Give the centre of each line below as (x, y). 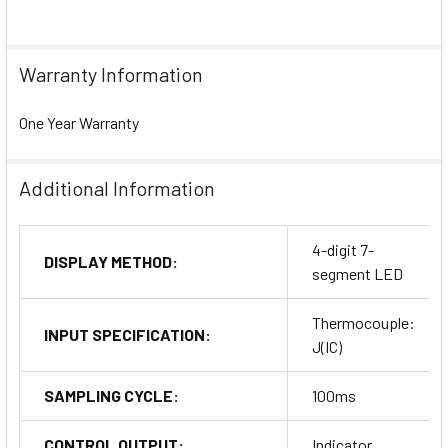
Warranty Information (111, 73)
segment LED (357, 273)
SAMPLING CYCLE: (111, 395)
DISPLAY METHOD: (111, 261)
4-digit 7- (343, 249)
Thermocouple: (363, 322)
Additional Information (117, 187)
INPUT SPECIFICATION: (127, 334)
